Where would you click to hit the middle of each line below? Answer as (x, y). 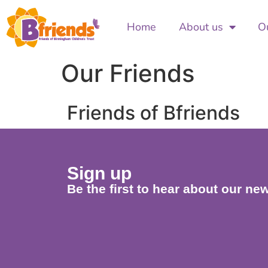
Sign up (99, 173)
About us (201, 27)
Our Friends (128, 73)
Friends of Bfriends (153, 112)
